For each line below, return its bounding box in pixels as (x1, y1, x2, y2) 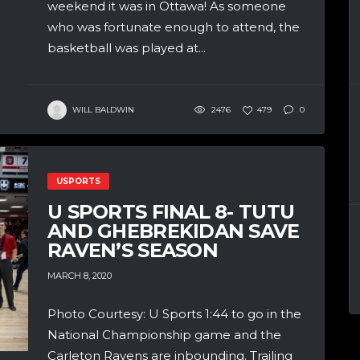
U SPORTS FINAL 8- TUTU (47, 200, 295, 224)
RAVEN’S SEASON (47, 239, 218, 263)
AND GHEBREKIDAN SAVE (47, 219, 300, 243)
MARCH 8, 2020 (47, 270, 112, 282)
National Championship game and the (47, 327, 281, 343)
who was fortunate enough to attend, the (47, 19, 300, 35)
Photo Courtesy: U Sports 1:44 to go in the (47, 306, 301, 322)
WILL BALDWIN (72, 104, 134, 115)
